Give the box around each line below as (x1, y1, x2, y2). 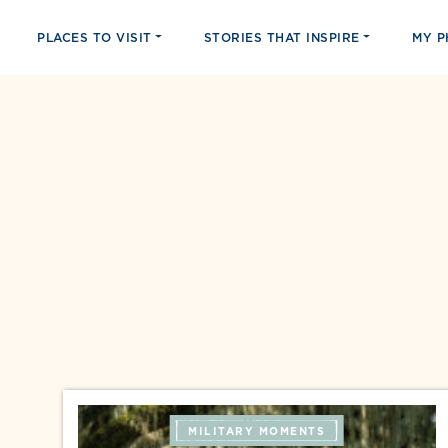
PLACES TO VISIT (37, 28, 152, 46)
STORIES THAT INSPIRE (203, 28, 360, 46)
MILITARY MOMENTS (188, 423, 326, 438)
